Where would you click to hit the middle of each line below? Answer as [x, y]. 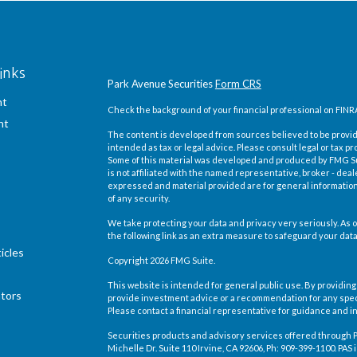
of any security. [138, 198]
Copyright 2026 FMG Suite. [161, 260]
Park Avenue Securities [161, 84]
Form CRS [238, 84]
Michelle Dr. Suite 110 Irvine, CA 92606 [185, 348]
